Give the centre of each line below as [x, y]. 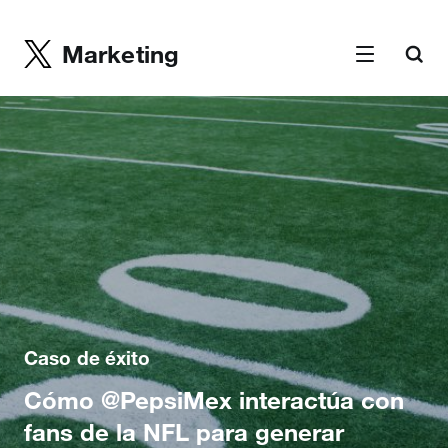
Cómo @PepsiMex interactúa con [214, 400]
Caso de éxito [87, 358]
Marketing [121, 54]
